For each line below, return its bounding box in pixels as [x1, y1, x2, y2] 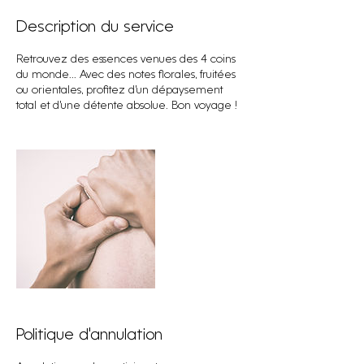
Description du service [16, 19, 174, 35]
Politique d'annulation [16, 327, 162, 343]
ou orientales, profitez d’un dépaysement [16, 84, 223, 96]
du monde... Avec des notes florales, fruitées [16, 69, 236, 80]
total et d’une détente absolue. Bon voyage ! [16, 100, 237, 111]
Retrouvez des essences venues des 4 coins [16, 54, 236, 65]
